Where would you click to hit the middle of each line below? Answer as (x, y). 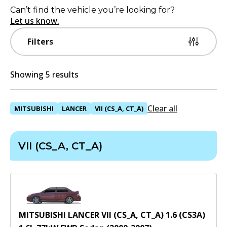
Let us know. (35, 21)
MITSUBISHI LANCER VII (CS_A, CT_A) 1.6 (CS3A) (112, 215)
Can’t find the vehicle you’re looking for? (92, 10)
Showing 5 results (44, 74)
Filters (40, 42)
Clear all (162, 108)
